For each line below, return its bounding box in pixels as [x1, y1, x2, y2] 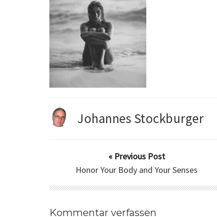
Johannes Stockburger [77, 110, 203, 127]
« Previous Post [108, 151, 165, 162]
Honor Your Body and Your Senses [76, 164, 198, 176]
